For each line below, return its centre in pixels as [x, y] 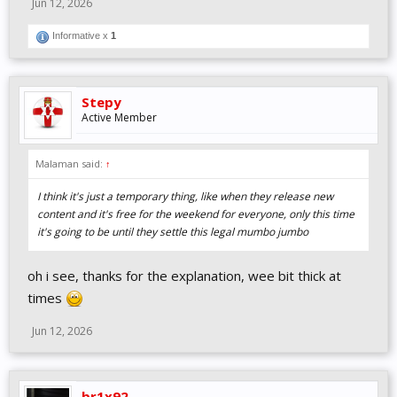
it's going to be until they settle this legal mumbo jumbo [173, 232]
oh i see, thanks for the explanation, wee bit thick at [184, 276]
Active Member [119, 117]
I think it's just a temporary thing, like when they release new [185, 196]
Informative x [80, 35]
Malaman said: [70, 163]
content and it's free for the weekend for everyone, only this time [196, 214]
